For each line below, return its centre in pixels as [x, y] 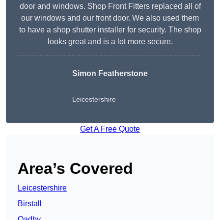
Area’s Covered [75, 169]
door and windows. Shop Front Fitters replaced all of [110, 6]
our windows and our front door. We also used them [110, 18]
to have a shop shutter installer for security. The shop [110, 30]
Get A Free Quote [110, 129]
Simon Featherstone [110, 74]
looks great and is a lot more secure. [110, 42]
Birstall [30, 204]
